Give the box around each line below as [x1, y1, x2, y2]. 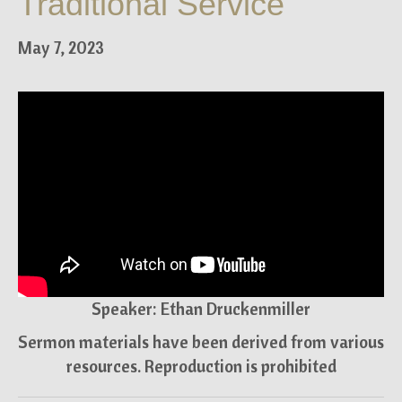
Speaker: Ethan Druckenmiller [92, 298, 310, 320]
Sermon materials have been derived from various [18, 331, 384, 354]
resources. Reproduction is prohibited [66, 355, 336, 378]
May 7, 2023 [18, 37, 104, 58]
